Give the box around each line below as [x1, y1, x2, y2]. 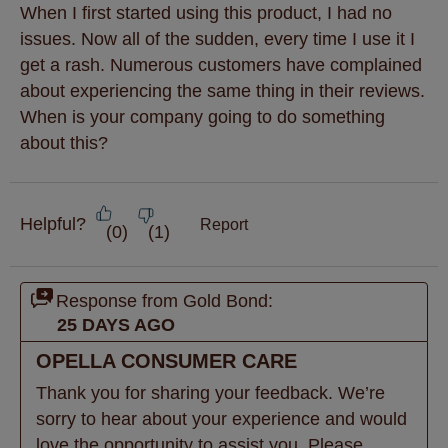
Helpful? [20, 214, 86, 235]
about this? [20, 133, 108, 154]
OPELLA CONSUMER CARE [36, 350, 297, 373]
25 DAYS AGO [57, 315, 175, 336]
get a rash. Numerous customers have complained [20, 55, 422, 76]
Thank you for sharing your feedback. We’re [36, 383, 385, 404]
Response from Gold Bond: [56, 291, 273, 312]
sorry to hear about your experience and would [36, 409, 407, 430]
